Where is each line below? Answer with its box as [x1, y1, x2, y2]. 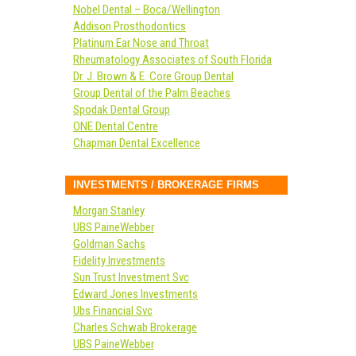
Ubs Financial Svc [73, 304, 153, 318]
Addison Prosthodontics [73, 19, 186, 33]
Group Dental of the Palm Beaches [73, 86, 230, 100]
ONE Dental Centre [73, 119, 158, 133]
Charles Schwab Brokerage [73, 320, 197, 335]
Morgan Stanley [73, 203, 145, 218]
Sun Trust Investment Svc [73, 270, 189, 284]
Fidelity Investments [73, 253, 165, 268]
